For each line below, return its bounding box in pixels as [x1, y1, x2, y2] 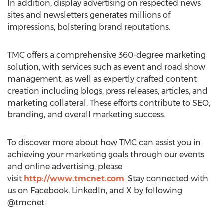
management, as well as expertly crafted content [7, 74, 197, 84]
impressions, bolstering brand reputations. [7, 22, 170, 32]
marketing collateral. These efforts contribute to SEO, [7, 98, 210, 108]
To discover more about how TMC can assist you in [7, 138, 201, 147]
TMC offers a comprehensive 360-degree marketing [7, 50, 206, 60]
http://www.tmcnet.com [24, 174, 124, 183]
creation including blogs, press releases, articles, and [7, 86, 208, 96]
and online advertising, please [7, 162, 122, 171]
